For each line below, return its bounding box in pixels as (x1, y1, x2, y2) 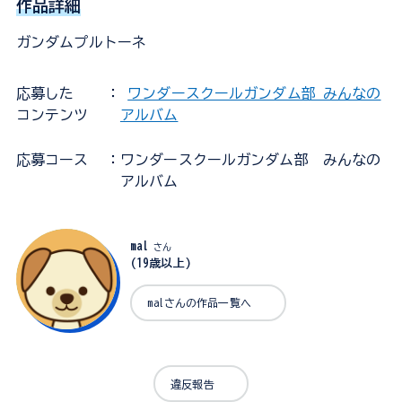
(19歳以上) (129, 258, 191, 270)
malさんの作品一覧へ (147, 297, 251, 309)
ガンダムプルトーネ (15, 35, 147, 50)
